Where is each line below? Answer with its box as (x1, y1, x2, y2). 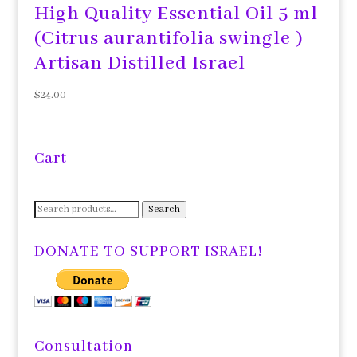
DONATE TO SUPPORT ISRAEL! (33, 242, 263, 262)
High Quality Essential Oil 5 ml (33, 2, 318, 27)
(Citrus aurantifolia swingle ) (33, 26, 304, 52)
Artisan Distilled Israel (33, 51, 245, 76)
